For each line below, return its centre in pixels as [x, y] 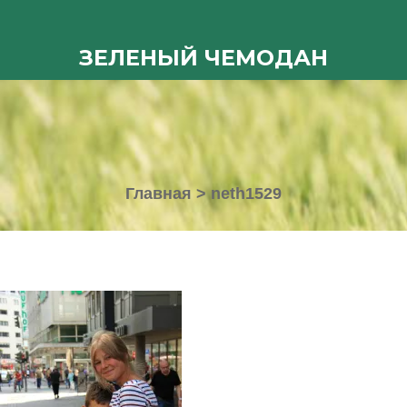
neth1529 [246, 194]
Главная [159, 194]
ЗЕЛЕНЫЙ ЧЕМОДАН [203, 58]
